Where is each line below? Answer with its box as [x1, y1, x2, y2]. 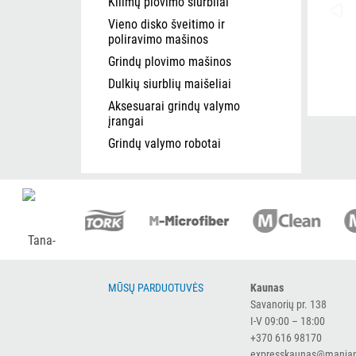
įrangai [108, 114, 144, 129]
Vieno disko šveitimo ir [108, 17, 225, 32]
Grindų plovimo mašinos [108, 54, 231, 69]
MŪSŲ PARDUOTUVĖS [108, 281, 203, 294]
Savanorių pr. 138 [250, 298, 327, 311]
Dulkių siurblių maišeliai [108, 76, 231, 91]
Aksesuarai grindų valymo [108, 99, 240, 114]
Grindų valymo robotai [108, 136, 221, 151]
